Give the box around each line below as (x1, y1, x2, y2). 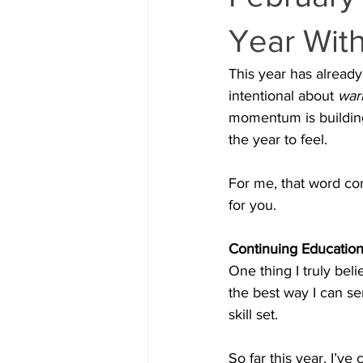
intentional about (228, 88, 338, 104)
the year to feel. (228, 131, 327, 147)
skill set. (228, 306, 278, 322)
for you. (228, 197, 276, 213)
